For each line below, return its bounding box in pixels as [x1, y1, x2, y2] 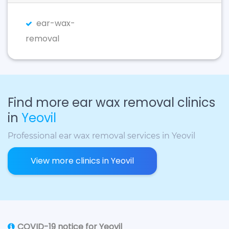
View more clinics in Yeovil [31, 155, 134, 167]
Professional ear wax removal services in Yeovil [8, 131, 195, 141]
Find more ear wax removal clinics [8, 94, 215, 111]
